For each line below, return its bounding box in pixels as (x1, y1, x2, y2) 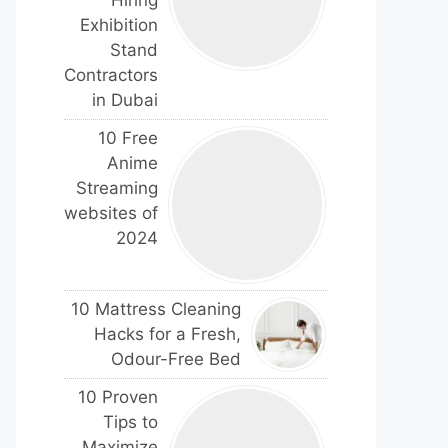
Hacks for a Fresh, (94, 324, 241, 344)
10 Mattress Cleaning (71, 299, 241, 319)
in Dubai (92, 90, 158, 110)
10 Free (98, 128, 158, 148)
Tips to (103, 412, 158, 432)
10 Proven (78, 387, 158, 407)
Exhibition (80, 15, 158, 35)
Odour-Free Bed (111, 349, 241, 369)
